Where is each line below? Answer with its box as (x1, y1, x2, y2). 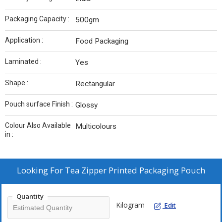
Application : (5, 36, 43, 45)
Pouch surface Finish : (5, 100, 73, 109)
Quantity (16, 192, 44, 201)
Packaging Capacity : (5, 15, 69, 23)
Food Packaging (75, 37, 128, 46)
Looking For (17, 165, 65, 176)
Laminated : (5, 57, 42, 66)
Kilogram (116, 200, 145, 210)
